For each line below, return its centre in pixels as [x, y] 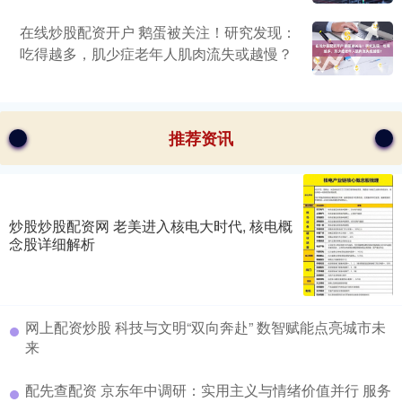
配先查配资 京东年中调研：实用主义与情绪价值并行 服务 [208, 389]
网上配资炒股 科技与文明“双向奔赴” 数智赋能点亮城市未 [205, 327]
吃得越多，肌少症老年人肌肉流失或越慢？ [156, 54]
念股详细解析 [52, 243]
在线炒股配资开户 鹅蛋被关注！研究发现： [158, 32]
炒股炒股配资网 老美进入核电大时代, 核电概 [151, 225]
